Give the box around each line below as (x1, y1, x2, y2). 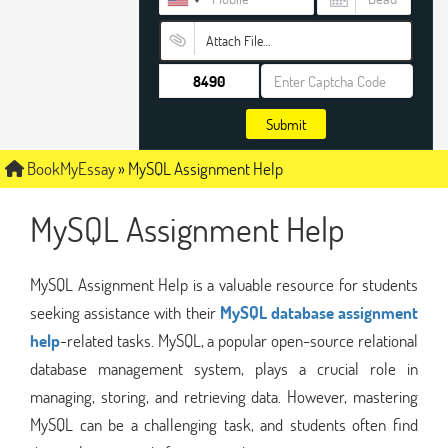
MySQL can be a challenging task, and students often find (30, 412, 418, 436)
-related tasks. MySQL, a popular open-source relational (60, 328, 418, 352)
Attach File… (205, 31, 270, 50)
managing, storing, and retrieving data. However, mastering (30, 384, 418, 408)
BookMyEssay (24, 157, 115, 180)
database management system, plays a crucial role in (30, 356, 418, 380)
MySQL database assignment (219, 300, 419, 324)
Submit (266, 114, 306, 134)
